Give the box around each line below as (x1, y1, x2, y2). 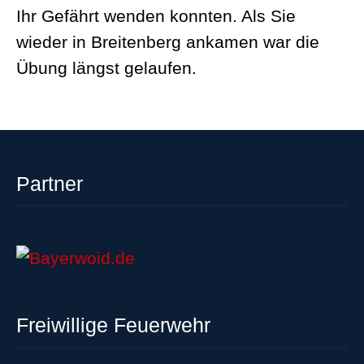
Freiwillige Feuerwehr (16, 314, 210, 336)
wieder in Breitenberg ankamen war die (16, 32, 319, 51)
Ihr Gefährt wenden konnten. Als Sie (16, 6, 296, 25)
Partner (16, 172, 83, 195)
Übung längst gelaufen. (16, 58, 197, 77)
